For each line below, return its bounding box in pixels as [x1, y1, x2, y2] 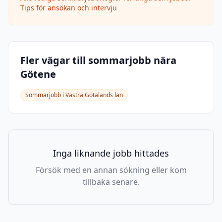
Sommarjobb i [25, 91, 65, 99]
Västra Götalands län [65, 91, 123, 99]
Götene [20, 67, 56, 81]
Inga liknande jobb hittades [53, 147, 169, 159]
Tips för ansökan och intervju [20, 3, 117, 12]
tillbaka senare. [82, 176, 140, 187]
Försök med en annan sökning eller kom [35, 165, 187, 175]
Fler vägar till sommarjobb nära [20, 54, 176, 67]
